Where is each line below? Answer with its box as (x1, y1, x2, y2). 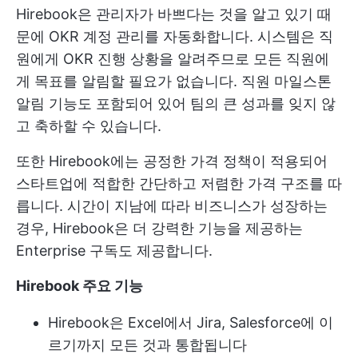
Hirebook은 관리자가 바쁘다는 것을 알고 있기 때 (16, 5, 332, 22)
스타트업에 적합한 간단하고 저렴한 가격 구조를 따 (16, 174, 342, 192)
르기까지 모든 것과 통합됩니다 (48, 336, 247, 353)
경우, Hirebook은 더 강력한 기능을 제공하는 (16, 219, 303, 237)
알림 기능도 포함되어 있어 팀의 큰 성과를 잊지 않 (16, 94, 336, 112)
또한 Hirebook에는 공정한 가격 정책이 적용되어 (16, 152, 328, 169)
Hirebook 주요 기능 (16, 276, 143, 294)
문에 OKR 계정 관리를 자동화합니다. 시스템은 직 (16, 27, 333, 45)
